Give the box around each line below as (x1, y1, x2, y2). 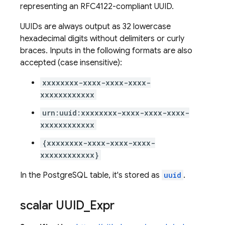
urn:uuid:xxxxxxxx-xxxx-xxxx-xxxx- (42, 108, 189, 118)
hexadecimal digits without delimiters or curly (20, 34, 184, 44)
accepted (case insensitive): (20, 58, 122, 68)
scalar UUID (20, 198, 84, 213)
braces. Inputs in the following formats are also (20, 46, 192, 56)
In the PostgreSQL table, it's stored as (20, 170, 162, 180)
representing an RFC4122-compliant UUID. (20, 2, 174, 12)
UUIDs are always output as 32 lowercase (20, 22, 171, 32)
